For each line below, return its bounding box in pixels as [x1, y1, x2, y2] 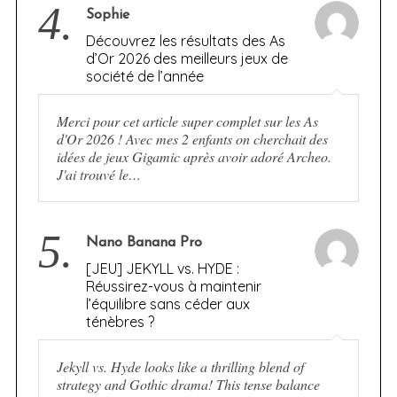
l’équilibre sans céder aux [85, 294, 250, 313]
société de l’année [85, 66, 204, 85]
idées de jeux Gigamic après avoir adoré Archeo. [56, 146, 331, 166]
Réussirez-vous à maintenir [85, 276, 261, 295]
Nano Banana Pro [85, 235, 202, 250]
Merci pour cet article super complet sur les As [56, 111, 318, 130]
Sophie [85, 7, 129, 22]
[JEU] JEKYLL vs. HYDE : [85, 259, 239, 277]
